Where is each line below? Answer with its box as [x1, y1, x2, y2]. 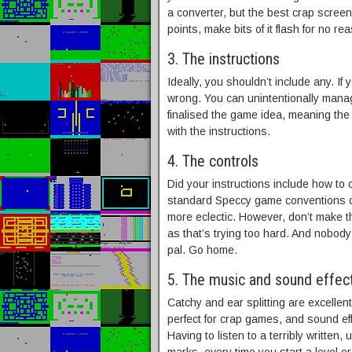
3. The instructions [167, 49, 280, 68]
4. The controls [167, 152, 258, 170]
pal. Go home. [167, 244, 237, 256]
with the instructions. [167, 125, 270, 137]
